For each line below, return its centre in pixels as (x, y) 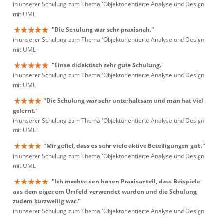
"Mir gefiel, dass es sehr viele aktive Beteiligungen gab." (124, 146)
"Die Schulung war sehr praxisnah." (103, 29)
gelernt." (25, 111)
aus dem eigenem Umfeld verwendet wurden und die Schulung (105, 192)
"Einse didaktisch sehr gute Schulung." (108, 65)
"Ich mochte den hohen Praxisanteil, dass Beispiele (126, 181)
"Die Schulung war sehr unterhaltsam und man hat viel (123, 100)
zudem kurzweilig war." (47, 201)
